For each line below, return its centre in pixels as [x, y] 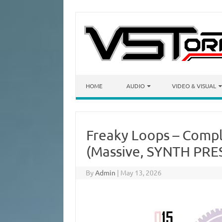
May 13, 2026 [141, 172]
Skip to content [100, 78]
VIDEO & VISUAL [194, 86]
